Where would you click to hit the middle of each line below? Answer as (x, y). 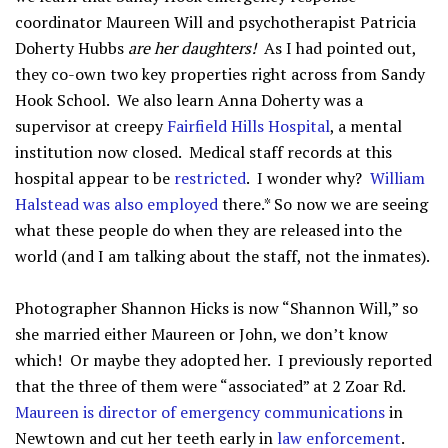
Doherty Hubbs (69, 48)
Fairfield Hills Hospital (248, 126)
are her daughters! (194, 48)
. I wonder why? (308, 178)
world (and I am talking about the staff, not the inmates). (222, 256)
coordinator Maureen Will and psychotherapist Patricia (215, 22)
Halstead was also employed (116, 204)
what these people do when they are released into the (208, 230)
